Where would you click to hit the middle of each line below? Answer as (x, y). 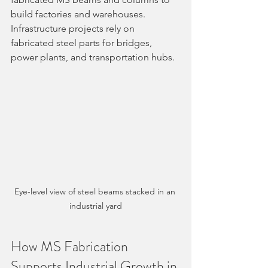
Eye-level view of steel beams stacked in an (96, 191)
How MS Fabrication (71, 246)
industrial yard (96, 205)
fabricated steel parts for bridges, (83, 43)
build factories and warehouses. (79, 14)
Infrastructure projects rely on (74, 28)
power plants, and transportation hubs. (93, 57)
